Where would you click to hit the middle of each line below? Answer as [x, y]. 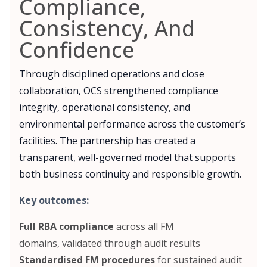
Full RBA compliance [66, 227]
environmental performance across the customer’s [132, 124]
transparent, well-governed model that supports [128, 158]
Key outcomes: [54, 201]
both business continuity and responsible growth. [130, 174]
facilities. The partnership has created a [107, 141]
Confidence [77, 50]
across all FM [144, 227]
